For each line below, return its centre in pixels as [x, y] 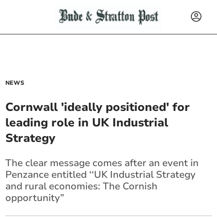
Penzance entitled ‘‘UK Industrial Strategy [101, 175]
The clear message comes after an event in [102, 163]
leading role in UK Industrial [87, 123]
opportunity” [35, 198]
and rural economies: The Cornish [82, 186]
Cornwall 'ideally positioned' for [98, 107]
